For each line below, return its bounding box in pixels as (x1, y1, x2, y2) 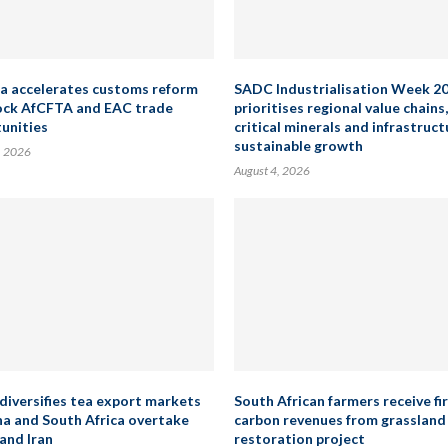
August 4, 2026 (234, 163, 310, 178)
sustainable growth (234, 137, 363, 154)
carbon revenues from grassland (234, 411, 446, 428)
